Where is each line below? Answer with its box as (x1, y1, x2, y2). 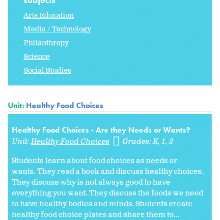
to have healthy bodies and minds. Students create (12, 198, 192, 209)
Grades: (122, 136, 153, 147)
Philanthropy (24, 38, 69, 48)
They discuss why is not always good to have (12, 177, 170, 188)
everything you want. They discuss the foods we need (12, 188, 203, 198)
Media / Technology (24, 24, 91, 34)
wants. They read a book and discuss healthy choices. (12, 166, 204, 177)
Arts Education (24, 10, 74, 20)
